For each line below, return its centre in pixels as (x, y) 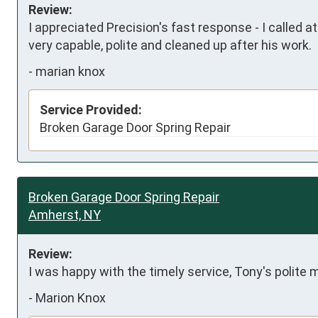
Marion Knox (71, 298)
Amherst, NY (65, 214)
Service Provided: (91, 109)
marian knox (70, 71)
